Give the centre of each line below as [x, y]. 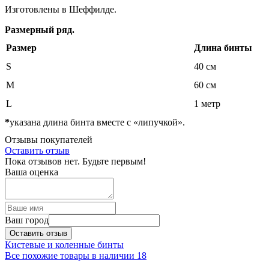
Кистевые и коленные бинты [64, 244]
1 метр [207, 104]
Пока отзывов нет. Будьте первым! [75, 161]
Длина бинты [223, 48]
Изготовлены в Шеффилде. [61, 9]
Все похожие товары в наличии [71, 255]
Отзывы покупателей [49, 139]
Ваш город [27, 220]
